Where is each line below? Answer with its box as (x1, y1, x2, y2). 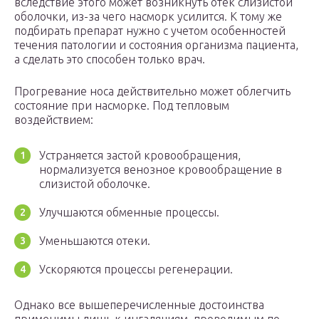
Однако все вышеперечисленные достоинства (14, 298, 264, 312)
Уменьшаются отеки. (39, 234, 150, 248)
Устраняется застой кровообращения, (39, 149, 241, 162)
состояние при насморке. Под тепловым (14, 99, 229, 113)
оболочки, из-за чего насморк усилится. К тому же (14, 10, 282, 23)
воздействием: (14, 113, 93, 127)
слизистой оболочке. (39, 177, 150, 191)
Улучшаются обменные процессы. (39, 206, 219, 219)
